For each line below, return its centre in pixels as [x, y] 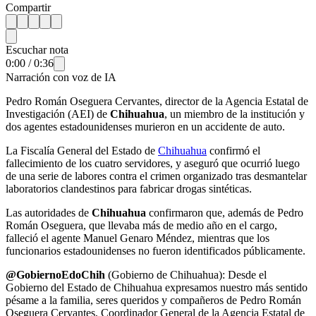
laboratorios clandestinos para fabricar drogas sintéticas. [129, 188]
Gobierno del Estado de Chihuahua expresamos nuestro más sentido [157, 287]
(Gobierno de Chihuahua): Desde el [186, 274]
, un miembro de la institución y [235, 114]
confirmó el [233, 150]
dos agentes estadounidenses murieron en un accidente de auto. [145, 126]
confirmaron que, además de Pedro [226, 212]
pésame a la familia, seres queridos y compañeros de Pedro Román [153, 300]
